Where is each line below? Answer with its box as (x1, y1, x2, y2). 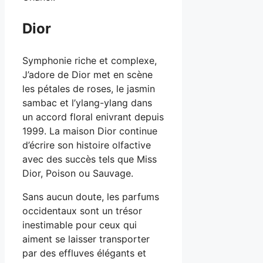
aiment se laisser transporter (22, 233, 150, 245)
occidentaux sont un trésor (22, 205, 142, 217)
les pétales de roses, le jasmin (22, 83, 155, 95)
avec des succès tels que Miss (22, 153, 157, 166)
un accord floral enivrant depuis (22, 111, 164, 123)
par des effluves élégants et (22, 247, 146, 259)
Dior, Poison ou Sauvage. (22, 167, 133, 180)
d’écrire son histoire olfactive (22, 139, 151, 151)
